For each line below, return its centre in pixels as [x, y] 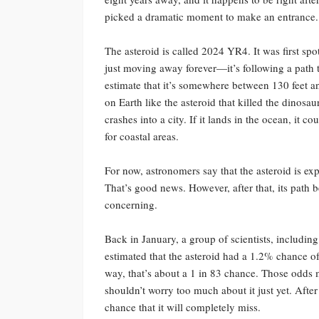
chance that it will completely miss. [183, 307]
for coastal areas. [142, 136]
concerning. [131, 204]
